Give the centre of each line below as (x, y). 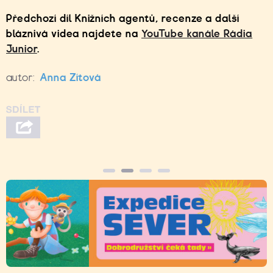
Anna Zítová (70, 78)
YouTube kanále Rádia (197, 34)
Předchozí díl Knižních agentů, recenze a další (123, 19)
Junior (22, 49)
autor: (20, 78)
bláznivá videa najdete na (73, 34)
